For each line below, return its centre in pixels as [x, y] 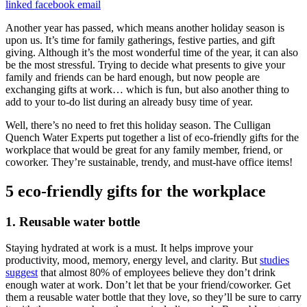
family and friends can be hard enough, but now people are [133, 77]
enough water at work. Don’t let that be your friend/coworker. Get [148, 285]
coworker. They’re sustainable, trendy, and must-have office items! [149, 162]
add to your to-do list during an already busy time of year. [129, 101]
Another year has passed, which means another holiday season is [145, 27]
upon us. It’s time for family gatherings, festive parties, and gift [140, 40]
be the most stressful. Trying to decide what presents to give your [145, 64]
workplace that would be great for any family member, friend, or [144, 149]
